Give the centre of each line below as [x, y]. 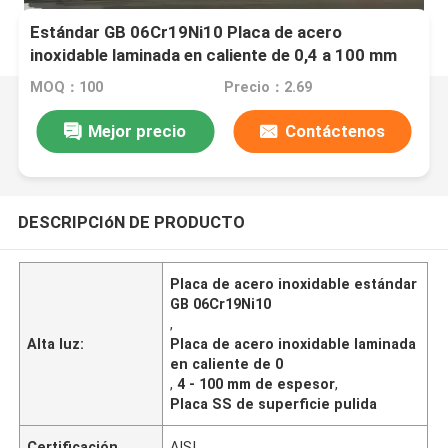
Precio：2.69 [267, 87]
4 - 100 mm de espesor [256, 383]
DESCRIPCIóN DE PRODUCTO [131, 221]
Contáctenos [334, 130]
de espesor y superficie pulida [145, 78]
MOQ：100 [67, 87]
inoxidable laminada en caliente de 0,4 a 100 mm [214, 55]
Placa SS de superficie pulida [274, 403]
